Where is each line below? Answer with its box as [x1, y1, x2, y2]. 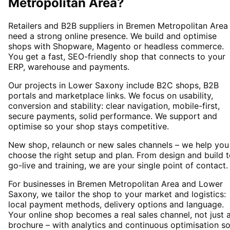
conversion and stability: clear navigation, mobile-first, [8, 101, 220, 111]
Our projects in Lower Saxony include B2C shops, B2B [8, 80, 219, 91]
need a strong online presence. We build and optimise [8, 31, 217, 42]
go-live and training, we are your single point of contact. [8, 160, 228, 171]
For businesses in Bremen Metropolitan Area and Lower [8, 179, 223, 189]
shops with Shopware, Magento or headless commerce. [8, 41, 224, 52]
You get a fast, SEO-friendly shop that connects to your [8, 51, 225, 62]
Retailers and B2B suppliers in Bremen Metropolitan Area [8, 21, 228, 31]
